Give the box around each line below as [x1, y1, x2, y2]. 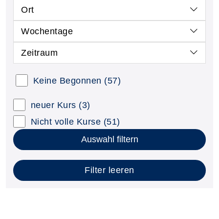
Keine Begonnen [33, 76, 102, 86]
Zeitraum [21, 48, 58, 58]
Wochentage [21, 26, 73, 36]
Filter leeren [85, 165, 134, 175]
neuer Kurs [30, 100, 76, 110]
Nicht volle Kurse [30, 117, 104, 127]
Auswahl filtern [81, 134, 138, 144]
